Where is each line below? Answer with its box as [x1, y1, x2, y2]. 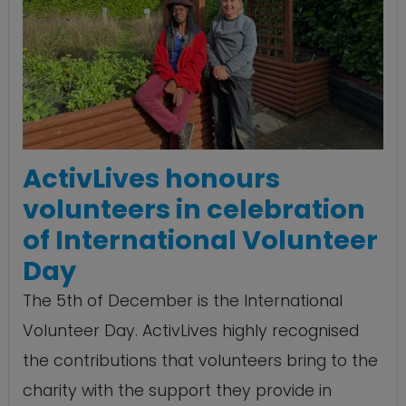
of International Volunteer [23, 222, 378, 259]
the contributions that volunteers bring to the [23, 350, 378, 372]
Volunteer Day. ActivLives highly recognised [23, 320, 359, 343]
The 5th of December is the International [23, 290, 343, 313]
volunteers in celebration [23, 191, 365, 228]
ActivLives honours [23, 160, 280, 198]
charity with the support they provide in [23, 380, 332, 402]
